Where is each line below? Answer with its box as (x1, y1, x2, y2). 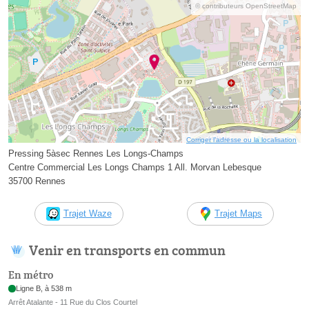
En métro (8, 267, 53, 283)
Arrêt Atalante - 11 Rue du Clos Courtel (8, 298, 137, 307)
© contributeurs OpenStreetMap (195, 2, 297, 10)
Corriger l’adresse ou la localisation (186, 135, 297, 143)
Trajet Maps (215, 208, 262, 219)
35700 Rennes (8, 175, 66, 186)
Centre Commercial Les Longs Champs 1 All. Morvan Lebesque (8, 161, 261, 172)
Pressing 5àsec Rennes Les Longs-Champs (8, 148, 183, 159)
